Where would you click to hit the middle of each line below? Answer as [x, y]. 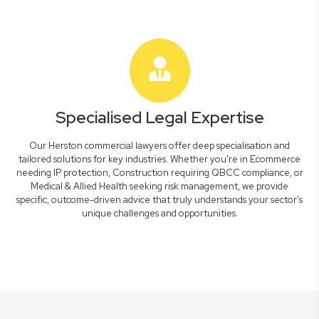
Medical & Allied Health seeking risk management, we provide [159, 186]
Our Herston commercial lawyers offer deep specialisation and [159, 146]
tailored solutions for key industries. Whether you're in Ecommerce [159, 159]
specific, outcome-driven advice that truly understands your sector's [159, 200]
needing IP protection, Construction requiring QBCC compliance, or [159, 173]
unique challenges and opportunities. [159, 213]
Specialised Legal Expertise [159, 117]
